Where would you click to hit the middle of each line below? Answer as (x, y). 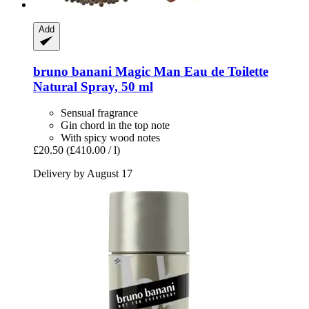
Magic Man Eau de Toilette (190, 71)
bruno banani (72, 71)
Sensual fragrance (99, 113)
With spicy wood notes (110, 138)
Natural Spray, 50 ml (93, 86)
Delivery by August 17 (83, 174)
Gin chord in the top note (115, 126)
